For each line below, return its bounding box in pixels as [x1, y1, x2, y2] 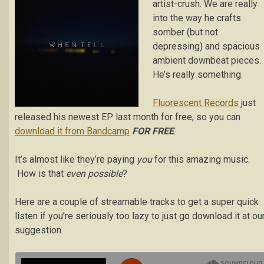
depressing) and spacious [153, 41, 260, 52]
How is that [15, 168, 66, 179]
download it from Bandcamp [15, 126, 130, 137]
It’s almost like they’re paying [15, 154, 137, 165]
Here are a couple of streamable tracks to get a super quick [15, 196, 259, 207]
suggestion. [15, 225, 63, 236]
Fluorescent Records [153, 97, 239, 108]
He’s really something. [153, 69, 243, 80]
